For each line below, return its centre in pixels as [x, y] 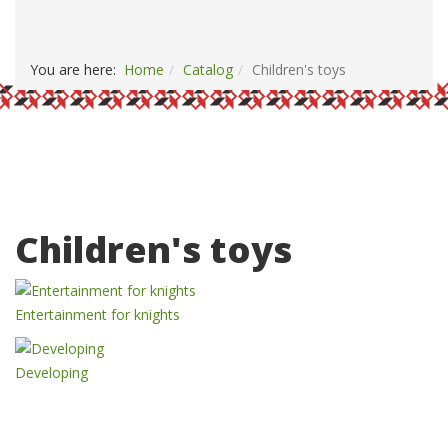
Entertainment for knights [97, 314]
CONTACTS [303, 13]
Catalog [208, 69]
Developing [51, 372]
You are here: [77, 69]
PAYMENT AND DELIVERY [130, 13]
